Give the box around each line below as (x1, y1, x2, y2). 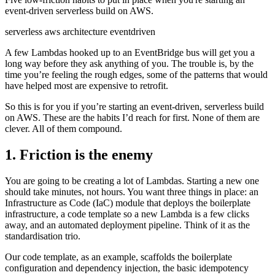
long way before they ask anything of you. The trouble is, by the (5, 58, 254, 69)
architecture (63, 26, 110, 37)
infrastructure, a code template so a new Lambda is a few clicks (5, 208, 249, 219)
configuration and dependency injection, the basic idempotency (5, 262, 249, 273)
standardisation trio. (5, 230, 80, 241)
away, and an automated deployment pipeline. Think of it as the (5, 219, 250, 230)
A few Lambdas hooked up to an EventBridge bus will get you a (5, 47, 255, 58)
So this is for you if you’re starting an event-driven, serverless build (5, 101, 264, 112)
